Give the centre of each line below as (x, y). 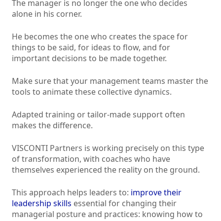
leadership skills (42, 203)
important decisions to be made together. (89, 58)
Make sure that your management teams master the (110, 81)
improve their (155, 193)
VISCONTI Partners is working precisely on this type (108, 148)
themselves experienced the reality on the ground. (106, 170)
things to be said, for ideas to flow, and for (91, 48)
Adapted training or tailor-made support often (98, 115)
